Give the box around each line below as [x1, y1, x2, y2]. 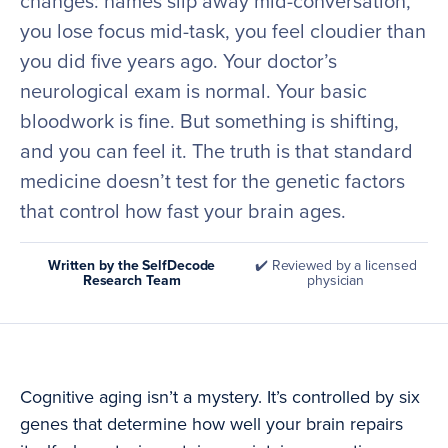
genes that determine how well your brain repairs [20, 413, 403, 436]
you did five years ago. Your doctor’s [20, 50, 337, 75]
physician [307, 272, 365, 290]
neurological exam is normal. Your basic [20, 80, 367, 105]
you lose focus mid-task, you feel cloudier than [20, 20, 426, 45]
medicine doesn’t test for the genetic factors [20, 170, 405, 195]
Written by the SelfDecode [47, 257, 216, 275]
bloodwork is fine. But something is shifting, [20, 110, 399, 135]
